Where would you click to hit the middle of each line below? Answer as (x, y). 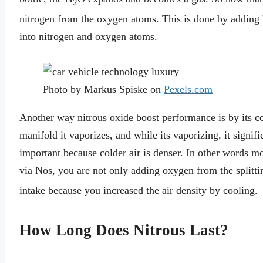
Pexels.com (188, 90)
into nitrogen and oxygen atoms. (88, 36)
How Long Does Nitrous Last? (124, 230)
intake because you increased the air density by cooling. (139, 190)
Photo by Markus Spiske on (103, 90)
